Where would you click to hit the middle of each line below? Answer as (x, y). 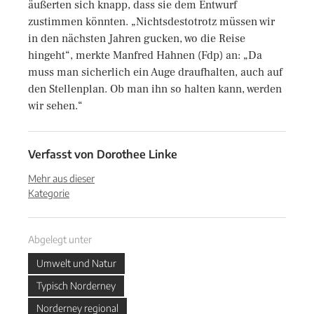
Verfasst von (61, 154)
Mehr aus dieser (61, 178)
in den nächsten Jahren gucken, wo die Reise (137, 39)
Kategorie (49, 193)
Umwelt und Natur (76, 263)
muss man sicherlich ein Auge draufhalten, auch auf (155, 72)
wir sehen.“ (55, 106)
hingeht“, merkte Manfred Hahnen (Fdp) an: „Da (145, 55)
